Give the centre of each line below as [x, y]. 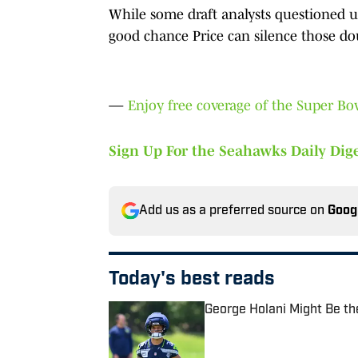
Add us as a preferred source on [233, 211]
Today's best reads [192, 279]
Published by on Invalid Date [276, 325]
